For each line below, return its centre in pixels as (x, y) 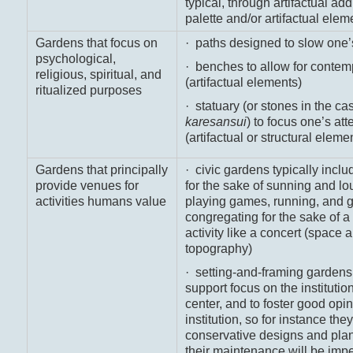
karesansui (216, 122)
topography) (218, 249)
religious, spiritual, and (98, 75)
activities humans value (100, 202)
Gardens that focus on (96, 43)
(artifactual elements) (243, 83)
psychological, (75, 59)
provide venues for (87, 186)
